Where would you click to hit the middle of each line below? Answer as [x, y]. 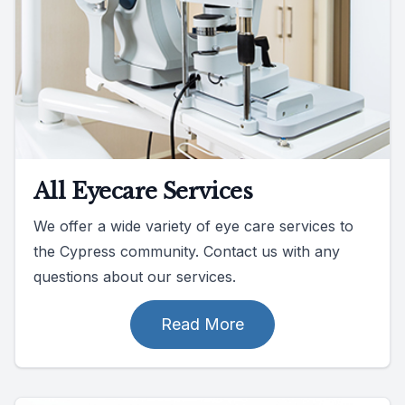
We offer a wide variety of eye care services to [193, 226]
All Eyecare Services [143, 191]
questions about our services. [135, 276]
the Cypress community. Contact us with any [187, 251]
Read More [202, 324]
